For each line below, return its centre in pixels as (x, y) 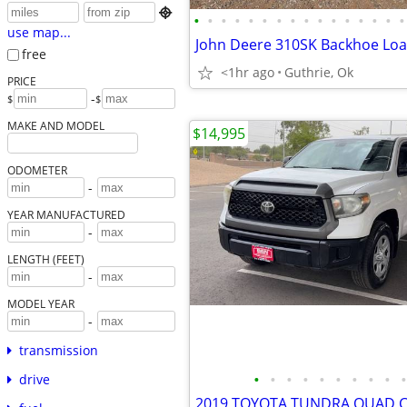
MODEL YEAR (40, 303)
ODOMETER (37, 169)
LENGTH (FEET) (45, 258)
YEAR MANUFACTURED (66, 214)
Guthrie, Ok (319, 72)
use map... (39, 33)
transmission (58, 350)
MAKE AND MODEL (55, 125)
